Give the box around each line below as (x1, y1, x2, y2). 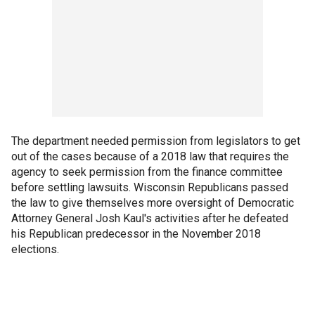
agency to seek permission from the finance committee (11, 165, 283, 179)
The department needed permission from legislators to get (11, 134, 300, 148)
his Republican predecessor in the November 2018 (11, 226, 261, 240)
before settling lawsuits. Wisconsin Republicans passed (11, 180, 288, 194)
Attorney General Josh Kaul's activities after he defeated (11, 211, 288, 225)
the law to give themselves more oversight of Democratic (11, 195, 294, 210)
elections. (11, 242, 59, 256)
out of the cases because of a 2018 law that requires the (11, 149, 289, 163)
